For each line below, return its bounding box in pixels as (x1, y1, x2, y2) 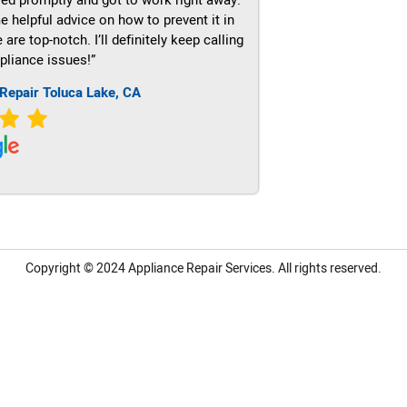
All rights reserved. (275, 259, 382, 279)
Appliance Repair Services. (128, 259, 275, 279)
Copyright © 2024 (25, 259, 128, 279)
